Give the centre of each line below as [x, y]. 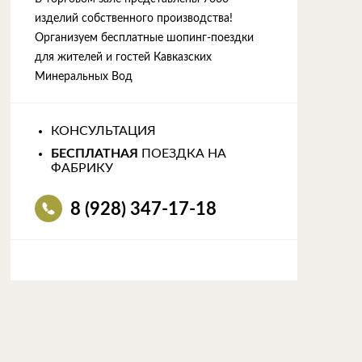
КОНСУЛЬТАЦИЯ [103, 131]
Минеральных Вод [83, 77]
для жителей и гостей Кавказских [123, 57]
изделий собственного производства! [133, 19]
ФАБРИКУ [82, 168]
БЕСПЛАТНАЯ [94, 154]
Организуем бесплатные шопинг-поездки [144, 38]
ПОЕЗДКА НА [182, 154]
